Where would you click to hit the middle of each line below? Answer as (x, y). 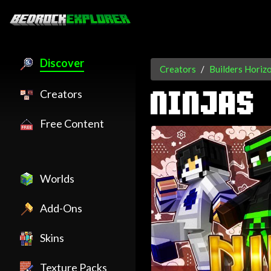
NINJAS (203, 105)
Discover (62, 63)
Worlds (57, 178)
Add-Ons (61, 208)
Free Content (72, 123)
